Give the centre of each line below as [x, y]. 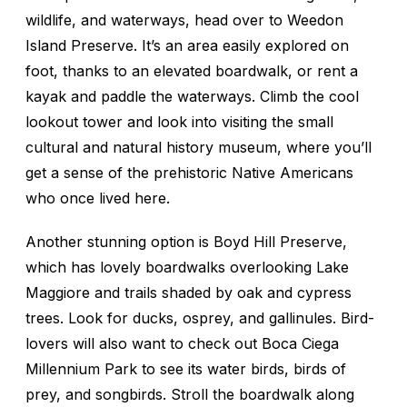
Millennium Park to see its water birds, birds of [186, 368]
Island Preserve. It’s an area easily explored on [187, 45]
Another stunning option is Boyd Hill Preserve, [186, 241]
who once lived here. [98, 198]
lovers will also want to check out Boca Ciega [182, 343]
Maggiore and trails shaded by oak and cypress [189, 292]
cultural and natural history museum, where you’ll [199, 147]
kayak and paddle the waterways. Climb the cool [192, 96]
